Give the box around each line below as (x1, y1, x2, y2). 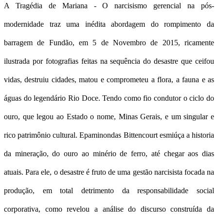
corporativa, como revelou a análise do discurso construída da (4, 204, 214, 213)
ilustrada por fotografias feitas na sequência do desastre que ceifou (4, 56, 214, 65)
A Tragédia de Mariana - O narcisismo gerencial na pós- (4, 1, 214, 10)
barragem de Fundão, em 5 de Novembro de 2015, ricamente (4, 38, 214, 47)
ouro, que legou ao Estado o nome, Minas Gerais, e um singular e (4, 112, 214, 121)
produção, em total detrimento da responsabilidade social (4, 186, 214, 195)
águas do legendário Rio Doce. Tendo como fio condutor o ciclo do (4, 93, 214, 102)
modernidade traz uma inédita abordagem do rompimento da (4, 19, 214, 28)
